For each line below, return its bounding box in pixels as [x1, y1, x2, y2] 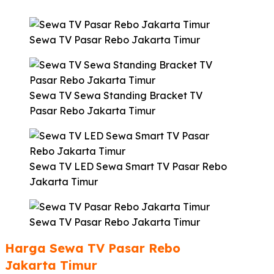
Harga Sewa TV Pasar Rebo [5, 240, 180, 256]
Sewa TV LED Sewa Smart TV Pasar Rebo [29, 160, 227, 172]
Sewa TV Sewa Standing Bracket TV [29, 89, 202, 102]
